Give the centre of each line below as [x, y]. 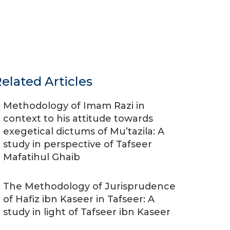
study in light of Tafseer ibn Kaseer [87, 212]
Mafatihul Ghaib [42, 157]
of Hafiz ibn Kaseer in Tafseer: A [79, 199]
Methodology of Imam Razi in [74, 106]
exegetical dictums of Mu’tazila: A [84, 131]
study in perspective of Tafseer [78, 144]
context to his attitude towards [78, 119]
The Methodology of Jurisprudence [89, 186]
